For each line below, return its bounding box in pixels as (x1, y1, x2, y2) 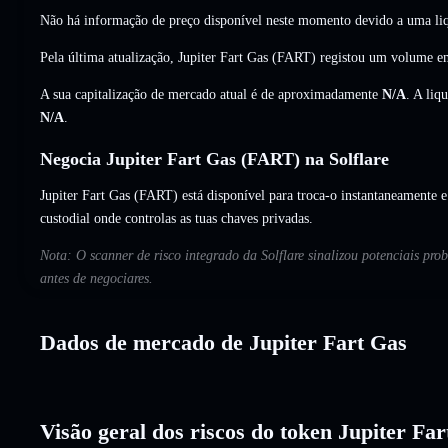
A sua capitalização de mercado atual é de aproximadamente (40, 86, 382, 102)
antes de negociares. (40, 270, 153, 286)
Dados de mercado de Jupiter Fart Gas (40, 329, 407, 355)
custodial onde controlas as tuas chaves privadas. (40, 210, 313, 226)
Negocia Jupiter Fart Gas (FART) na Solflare (40, 148, 389, 169)
